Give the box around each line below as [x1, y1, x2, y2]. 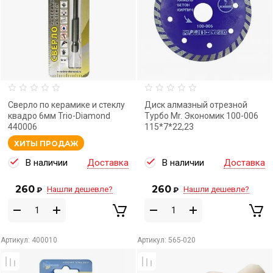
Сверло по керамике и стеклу [8, 100, 125, 110]
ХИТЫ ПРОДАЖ [14, 139, 78, 148]
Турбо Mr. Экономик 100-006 [144, 111, 258, 121]
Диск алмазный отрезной [144, 100, 247, 110]
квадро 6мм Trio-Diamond [8, 111, 110, 121]
